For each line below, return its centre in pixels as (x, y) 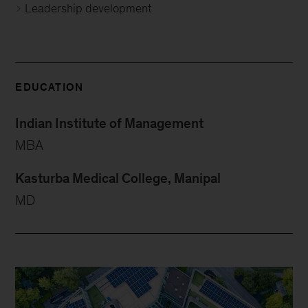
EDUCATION (49, 87)
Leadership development (89, 9)
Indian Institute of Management (110, 123)
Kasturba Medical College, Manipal (118, 178)
